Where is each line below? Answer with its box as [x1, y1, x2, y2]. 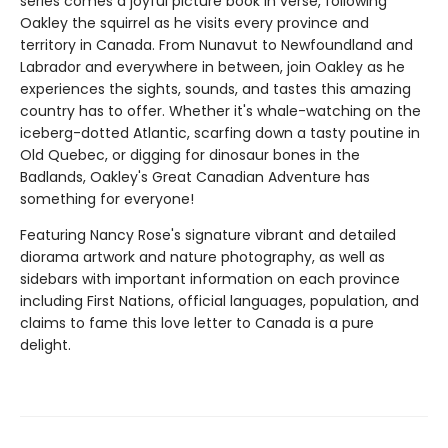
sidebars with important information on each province [20, 269, 400, 289]
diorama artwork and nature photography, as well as [20, 247, 385, 267]
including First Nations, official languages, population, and [20, 291, 419, 311]
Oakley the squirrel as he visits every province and [20, 13, 369, 33]
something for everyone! [20, 189, 194, 209]
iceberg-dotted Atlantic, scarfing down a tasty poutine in [20, 123, 420, 143]
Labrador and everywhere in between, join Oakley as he [20, 57, 405, 77]
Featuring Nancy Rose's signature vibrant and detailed [20, 225, 396, 245]
